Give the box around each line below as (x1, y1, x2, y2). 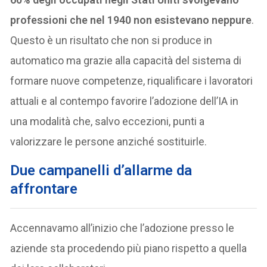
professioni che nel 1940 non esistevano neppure (10, 13, 252, 26)
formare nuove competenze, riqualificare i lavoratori (10, 74, 253, 87)
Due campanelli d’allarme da (10, 162, 193, 179)
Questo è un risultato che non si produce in (10, 33, 213, 46)
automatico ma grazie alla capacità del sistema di (10, 54, 242, 67)
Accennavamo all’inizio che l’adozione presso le (10, 221, 235, 234)
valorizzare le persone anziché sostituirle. (10, 135, 207, 148)
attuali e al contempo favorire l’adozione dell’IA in (10, 94, 239, 107)
